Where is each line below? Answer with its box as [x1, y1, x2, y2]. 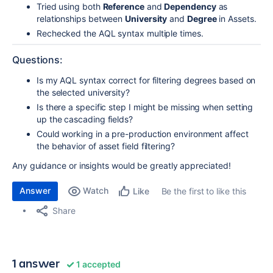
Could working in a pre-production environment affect [37, 129, 249, 139]
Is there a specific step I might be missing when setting [37, 102, 253, 112]
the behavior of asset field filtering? [37, 141, 175, 151]
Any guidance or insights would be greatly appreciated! [12, 160, 231, 171]
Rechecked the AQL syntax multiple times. [37, 28, 204, 38]
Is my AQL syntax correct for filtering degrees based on [37, 75, 256, 85]
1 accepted [74, 259, 121, 269]
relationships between [37, 13, 126, 24]
